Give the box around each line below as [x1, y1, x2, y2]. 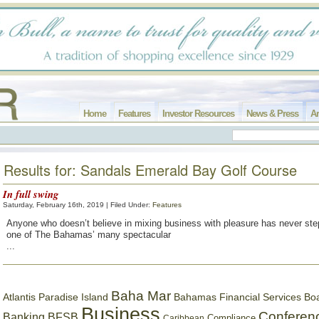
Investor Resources [162, 108, 234, 119]
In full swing [3, 187, 59, 202]
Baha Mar [111, 288, 171, 303]
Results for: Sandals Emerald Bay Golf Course [4, 159, 297, 180]
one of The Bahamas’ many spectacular [6, 229, 171, 240]
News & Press [246, 108, 298, 119]
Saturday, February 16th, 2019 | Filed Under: [3, 201, 152, 209]
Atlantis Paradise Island [3, 292, 108, 303]
